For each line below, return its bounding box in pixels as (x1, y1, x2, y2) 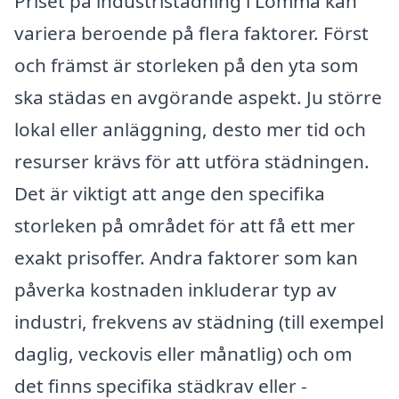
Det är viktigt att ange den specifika (14, 180, 325, 206)
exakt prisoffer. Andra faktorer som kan (14, 244, 358, 270)
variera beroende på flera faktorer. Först (14, 20, 369, 45)
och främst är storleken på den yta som (14, 52, 358, 77)
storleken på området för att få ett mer (14, 212, 355, 238)
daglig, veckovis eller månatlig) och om (14, 340, 352, 366)
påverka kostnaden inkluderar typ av (14, 276, 337, 302)
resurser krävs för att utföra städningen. (14, 148, 370, 174)
